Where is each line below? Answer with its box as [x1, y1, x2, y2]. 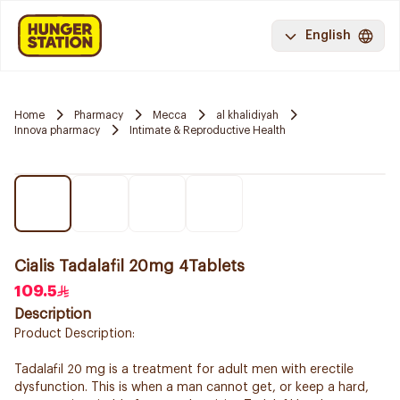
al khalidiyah [216, 109, 279, 121]
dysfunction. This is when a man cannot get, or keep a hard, [14, 381, 369, 394]
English [305, 29, 351, 42]
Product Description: [14, 328, 135, 340]
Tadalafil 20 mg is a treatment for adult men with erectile [14, 363, 354, 376]
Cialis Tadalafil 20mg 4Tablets [14, 258, 245, 274]
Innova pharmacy [14, 124, 100, 136]
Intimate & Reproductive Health [129, 124, 286, 136]
